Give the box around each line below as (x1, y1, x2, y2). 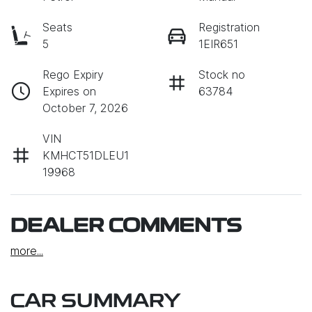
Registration (198, 20, 260, 35)
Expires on (42, 84, 96, 99)
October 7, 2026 (42, 101, 128, 116)
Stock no (198, 68, 245, 82)
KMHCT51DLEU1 (42, 148, 129, 163)
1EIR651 (198, 37, 238, 52)
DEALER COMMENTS (10, 217, 242, 237)
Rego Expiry (42, 68, 104, 82)
